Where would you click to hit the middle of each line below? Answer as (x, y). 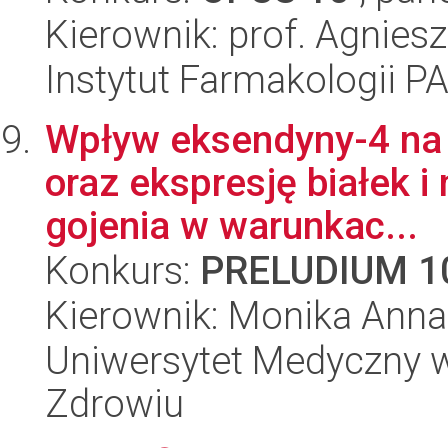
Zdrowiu (114, 403)
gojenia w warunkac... (231, 225)
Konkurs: (122, 270)
